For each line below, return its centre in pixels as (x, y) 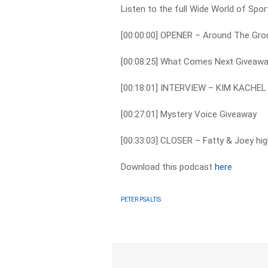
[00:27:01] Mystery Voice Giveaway (189, 114)
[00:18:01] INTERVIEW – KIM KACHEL (194, 88)
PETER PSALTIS (141, 199)
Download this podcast (168, 167)
